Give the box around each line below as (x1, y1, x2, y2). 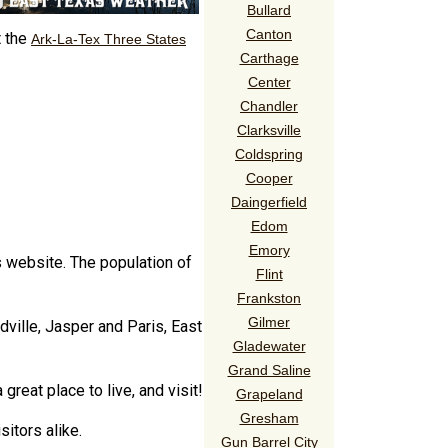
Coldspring (235, 145, 303, 162)
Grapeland (235, 385, 303, 402)
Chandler (240, 97, 298, 114)
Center (247, 73, 291, 90)
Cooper (245, 169, 293, 186)
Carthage (239, 49, 299, 66)
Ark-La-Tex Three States (31, 30, 186, 47)
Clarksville (237, 121, 301, 138)
